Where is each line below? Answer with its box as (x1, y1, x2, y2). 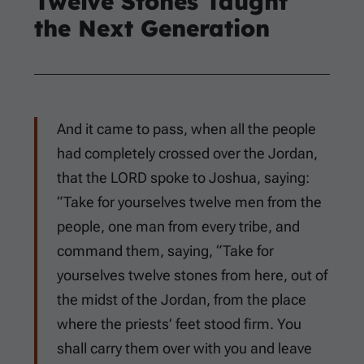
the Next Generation (34, 14, 270, 43)
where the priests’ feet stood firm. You (57, 315, 301, 333)
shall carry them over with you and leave (57, 340, 312, 357)
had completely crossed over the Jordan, (57, 145, 318, 162)
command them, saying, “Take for (57, 242, 274, 260)
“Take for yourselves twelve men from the (57, 193, 322, 211)
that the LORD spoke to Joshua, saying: (57, 169, 310, 187)
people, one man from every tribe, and (57, 218, 300, 236)
